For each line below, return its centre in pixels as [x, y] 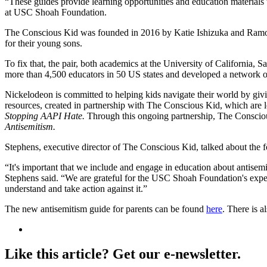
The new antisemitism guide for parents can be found [105, 209]
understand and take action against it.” [76, 188]
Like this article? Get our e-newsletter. [123, 254]
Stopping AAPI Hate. [46, 116]
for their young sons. [44, 43]
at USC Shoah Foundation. [56, 12]
